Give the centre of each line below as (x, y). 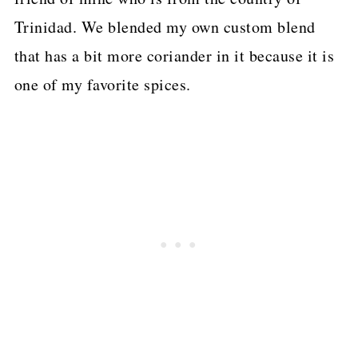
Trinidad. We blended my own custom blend (165, 26)
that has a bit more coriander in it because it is (174, 55)
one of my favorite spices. (102, 84)
